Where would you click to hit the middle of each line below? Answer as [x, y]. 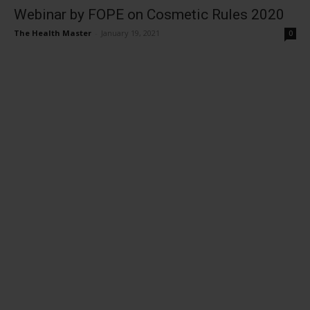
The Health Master [53, 33]
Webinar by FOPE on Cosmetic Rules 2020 [149, 14]
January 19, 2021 [130, 33]
